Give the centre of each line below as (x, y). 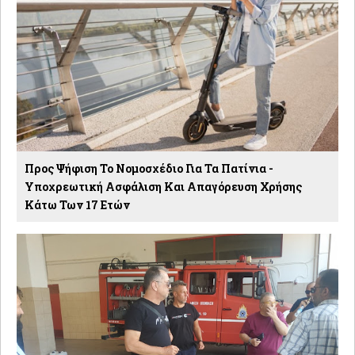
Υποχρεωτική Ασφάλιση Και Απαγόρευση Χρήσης (163, 186)
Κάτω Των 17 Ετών (77, 204)
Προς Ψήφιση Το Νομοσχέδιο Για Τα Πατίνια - (149, 168)
